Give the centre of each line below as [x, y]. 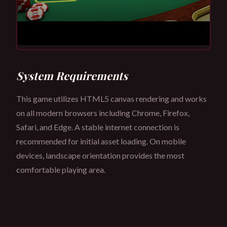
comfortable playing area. [61, 169]
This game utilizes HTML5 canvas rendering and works [111, 98]
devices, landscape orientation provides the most [100, 155]
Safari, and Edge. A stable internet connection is [98, 127]
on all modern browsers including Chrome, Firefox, [103, 112]
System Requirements [72, 75]
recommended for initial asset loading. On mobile [101, 141]
